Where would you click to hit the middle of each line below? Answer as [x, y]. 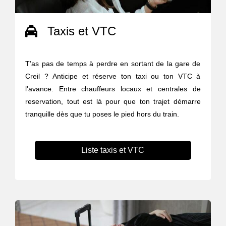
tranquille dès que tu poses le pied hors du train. [102, 114]
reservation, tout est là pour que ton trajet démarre [113, 101]
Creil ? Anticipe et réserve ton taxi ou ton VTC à [113, 76]
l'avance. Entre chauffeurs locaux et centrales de [113, 89]
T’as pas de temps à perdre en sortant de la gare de [113, 63]
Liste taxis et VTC [113, 150]
